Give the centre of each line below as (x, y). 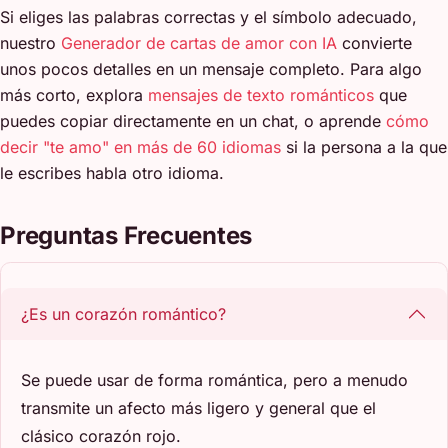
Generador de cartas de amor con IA (199, 42)
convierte (374, 42)
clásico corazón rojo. (101, 435)
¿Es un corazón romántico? (123, 313)
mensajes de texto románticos (261, 94)
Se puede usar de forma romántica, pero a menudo (214, 379)
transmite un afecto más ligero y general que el (198, 407)
